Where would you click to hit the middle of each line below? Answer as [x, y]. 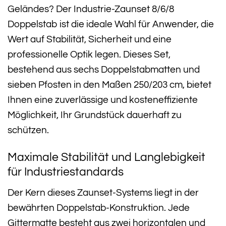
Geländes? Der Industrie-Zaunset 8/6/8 [91, 9]
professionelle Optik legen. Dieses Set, [89, 54]
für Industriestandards [66, 172]
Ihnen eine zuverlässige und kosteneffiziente [103, 100]
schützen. [28, 130]
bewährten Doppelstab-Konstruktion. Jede [99, 208]
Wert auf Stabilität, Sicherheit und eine [90, 39]
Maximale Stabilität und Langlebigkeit [106, 157]
